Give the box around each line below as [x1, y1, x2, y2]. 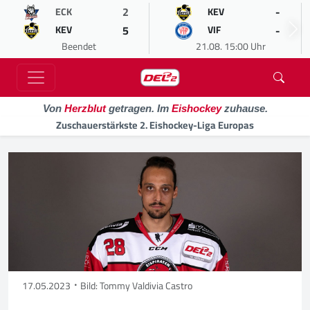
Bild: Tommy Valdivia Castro [80, 276, 192, 295]
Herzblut [64, 102, 106, 114]
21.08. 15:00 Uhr [196, 37, 266, 55]
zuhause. [221, 102, 268, 114]
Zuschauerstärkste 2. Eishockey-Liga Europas [56, 116, 254, 134]
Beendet [61, 37, 96, 55]
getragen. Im [105, 102, 172, 114]
